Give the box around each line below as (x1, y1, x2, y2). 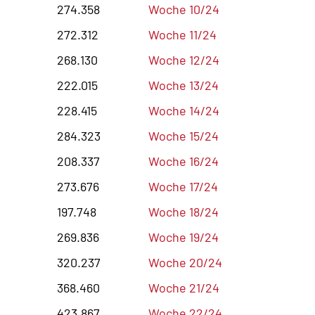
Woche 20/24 (148, 254, 222, 270)
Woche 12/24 (148, 51, 219, 67)
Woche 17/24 (148, 178, 218, 194)
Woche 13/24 (148, 77, 219, 93)
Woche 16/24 (148, 153, 219, 169)
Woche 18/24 (148, 203, 219, 219)
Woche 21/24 (148, 279, 219, 295)
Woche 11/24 (148, 26, 217, 42)
